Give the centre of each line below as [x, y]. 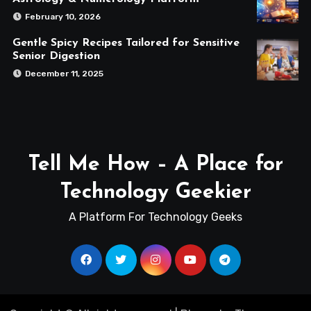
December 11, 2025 [64, 73]
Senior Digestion [56, 56]
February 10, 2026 [62, 16]
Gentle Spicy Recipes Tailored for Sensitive [126, 43]
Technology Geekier [155, 192]
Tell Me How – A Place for [155, 165]
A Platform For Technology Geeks [155, 217]
